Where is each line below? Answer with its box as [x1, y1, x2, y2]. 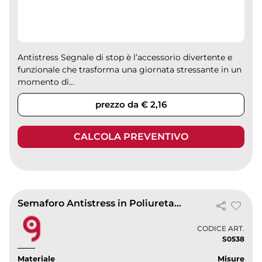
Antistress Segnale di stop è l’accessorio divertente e [18, 52, 233, 63]
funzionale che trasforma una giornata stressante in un [18, 64, 242, 75]
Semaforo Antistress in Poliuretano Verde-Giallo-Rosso [174, 198, 182, 209]
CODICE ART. [196, 223, 244, 233]
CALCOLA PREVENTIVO [74, 131, 188, 143]
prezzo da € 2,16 [95, 99, 167, 111]
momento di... [18, 77, 75, 88]
